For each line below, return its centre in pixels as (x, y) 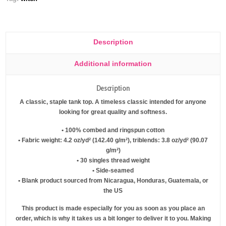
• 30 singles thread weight (113, 160)
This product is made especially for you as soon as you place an (113, 209)
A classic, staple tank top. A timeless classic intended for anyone (113, 102)
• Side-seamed (113, 170)
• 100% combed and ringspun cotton (113, 130)
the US (113, 190)
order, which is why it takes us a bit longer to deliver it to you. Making (113, 219)
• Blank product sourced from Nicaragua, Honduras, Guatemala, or (113, 180)
